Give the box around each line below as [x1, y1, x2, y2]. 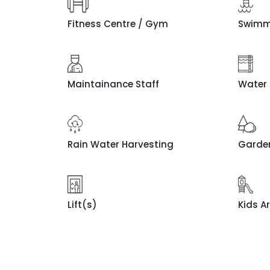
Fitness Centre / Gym [67, 17, 169, 30]
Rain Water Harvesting [67, 137, 174, 151]
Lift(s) [67, 198, 98, 211]
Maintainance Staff [67, 77, 160, 90]
